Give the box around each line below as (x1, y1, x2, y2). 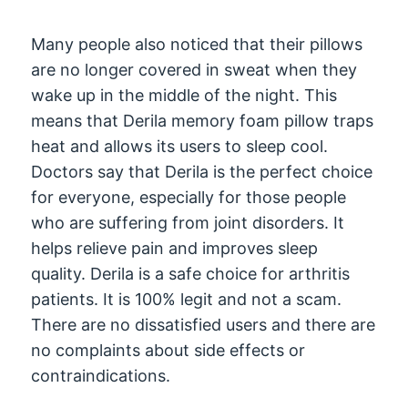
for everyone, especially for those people (31, 187, 347, 207)
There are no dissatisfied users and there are (31, 314, 376, 334)
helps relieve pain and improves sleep (31, 238, 319, 258)
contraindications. (31, 365, 171, 385)
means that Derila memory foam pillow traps (31, 110, 374, 130)
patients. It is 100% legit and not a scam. (31, 289, 342, 309)
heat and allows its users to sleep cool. (31, 136, 329, 156)
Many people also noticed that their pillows (31, 34, 363, 54)
